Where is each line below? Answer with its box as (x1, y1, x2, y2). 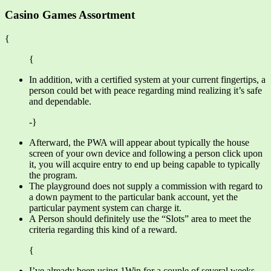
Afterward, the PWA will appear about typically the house (29, 137, 249, 148)
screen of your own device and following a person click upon (29, 148, 263, 158)
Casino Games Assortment (5, 8, 135, 22)
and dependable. (29, 96, 91, 106)
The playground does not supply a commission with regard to (29, 180, 263, 191)
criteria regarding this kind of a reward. (29, 224, 177, 235)
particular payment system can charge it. (29, 202, 181, 213)
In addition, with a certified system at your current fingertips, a (29, 74, 266, 85)
